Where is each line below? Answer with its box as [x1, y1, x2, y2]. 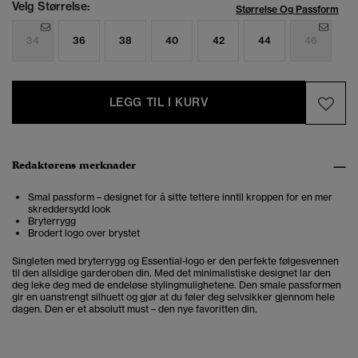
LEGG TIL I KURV [109, 95, 209, 110]
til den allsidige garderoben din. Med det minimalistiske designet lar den [12, 267, 331, 280]
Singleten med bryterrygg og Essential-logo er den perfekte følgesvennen [12, 255, 339, 268]
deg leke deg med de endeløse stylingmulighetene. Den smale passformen [12, 279, 341, 292]
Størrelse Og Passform [236, 3, 339, 16]
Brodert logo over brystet [28, 227, 140, 240]
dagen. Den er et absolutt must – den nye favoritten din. [12, 303, 257, 316]
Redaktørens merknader [12, 158, 136, 173]
